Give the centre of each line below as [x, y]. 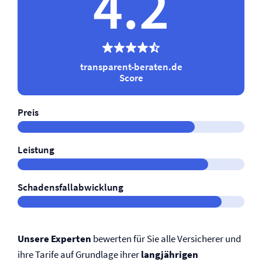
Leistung [36, 150]
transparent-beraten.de [131, 67]
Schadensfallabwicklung [70, 187]
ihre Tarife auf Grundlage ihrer [79, 254]
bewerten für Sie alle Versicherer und [166, 239]
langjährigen [170, 254]
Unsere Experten [54, 239]
